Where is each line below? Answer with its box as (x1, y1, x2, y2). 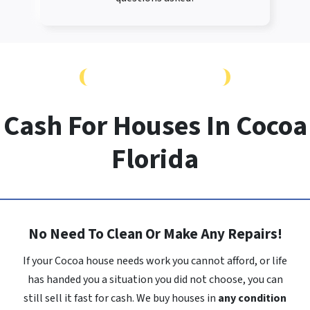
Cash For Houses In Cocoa (3, 107, 307, 147)
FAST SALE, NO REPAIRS (91, 69, 219, 86)
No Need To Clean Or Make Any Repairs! (28, 224, 282, 245)
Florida (111, 140, 199, 180)
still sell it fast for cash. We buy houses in (24, 291, 218, 307)
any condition (218, 291, 286, 307)
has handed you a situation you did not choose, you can (27, 272, 283, 288)
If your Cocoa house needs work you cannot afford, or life (23, 253, 287, 269)
